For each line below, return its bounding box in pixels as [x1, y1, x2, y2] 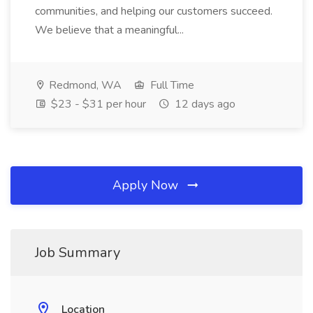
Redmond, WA [46, 78, 122, 93]
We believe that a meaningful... [35, 22, 187, 38]
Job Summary [35, 243, 120, 262]
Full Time [147, 78, 194, 93]
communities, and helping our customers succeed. [35, 3, 272, 19]
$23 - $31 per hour [48, 96, 146, 112]
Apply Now [112, 177, 182, 194]
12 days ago [172, 96, 235, 112]
